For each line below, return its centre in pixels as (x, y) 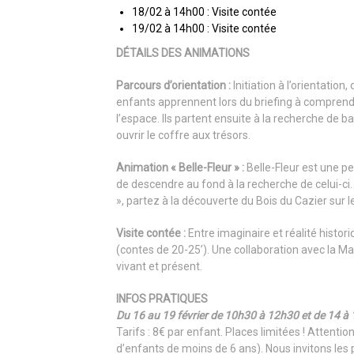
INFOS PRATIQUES (162, 299)
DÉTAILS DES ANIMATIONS (183, 53)
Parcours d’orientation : (173, 85)
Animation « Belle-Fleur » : (180, 168)
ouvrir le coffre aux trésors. (183, 135)
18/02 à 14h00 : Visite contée (204, 12)
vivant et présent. (159, 266)
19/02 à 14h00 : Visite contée (204, 28)
